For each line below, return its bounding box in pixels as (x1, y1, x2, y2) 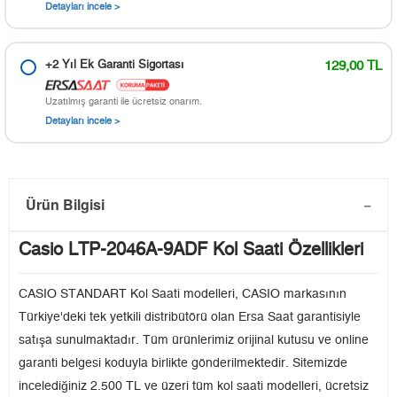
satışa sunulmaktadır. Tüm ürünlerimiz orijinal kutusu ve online (19, 334, 369, 347)
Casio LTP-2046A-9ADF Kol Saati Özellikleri (19, 241, 363, 260)
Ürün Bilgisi (26, 194, 105, 215)
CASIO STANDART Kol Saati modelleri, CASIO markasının (19, 288, 346, 301)
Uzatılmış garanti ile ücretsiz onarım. (45, 97, 202, 107)
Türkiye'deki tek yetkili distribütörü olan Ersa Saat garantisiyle (19, 311, 361, 324)
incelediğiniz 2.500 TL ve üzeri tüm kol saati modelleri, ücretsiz (19, 380, 369, 393)
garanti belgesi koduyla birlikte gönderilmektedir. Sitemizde (19, 357, 347, 370)
